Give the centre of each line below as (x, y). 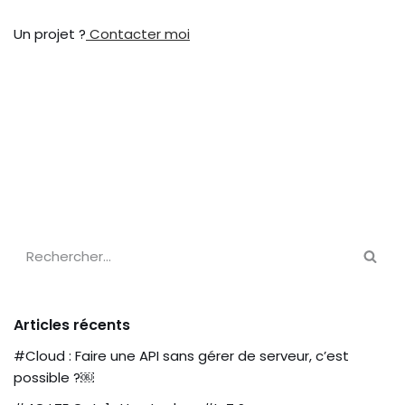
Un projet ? (50, 34)
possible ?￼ (54, 378)
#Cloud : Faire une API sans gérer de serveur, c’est (181, 356)
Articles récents (72, 325)
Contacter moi (138, 34)
